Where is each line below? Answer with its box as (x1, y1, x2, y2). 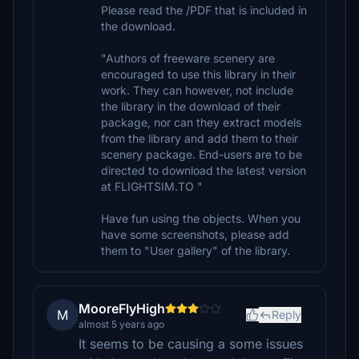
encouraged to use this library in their (101, 67, 296, 81)
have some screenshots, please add (101, 228, 289, 241)
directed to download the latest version (101, 163, 306, 177)
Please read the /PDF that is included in (101, 3, 307, 17)
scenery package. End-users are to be (101, 147, 302, 161)
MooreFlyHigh (79, 301, 165, 317)
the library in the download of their (101, 99, 280, 113)
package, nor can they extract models (101, 115, 301, 129)
